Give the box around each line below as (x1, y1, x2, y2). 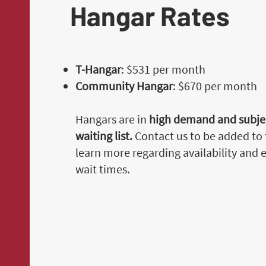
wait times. (75, 161, 131, 176)
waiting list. (75, 128, 133, 143)
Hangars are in (75, 112, 150, 126)
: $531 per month (121, 62, 206, 77)
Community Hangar (75, 78, 173, 93)
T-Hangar (75, 62, 122, 77)
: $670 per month (173, 78, 258, 93)
